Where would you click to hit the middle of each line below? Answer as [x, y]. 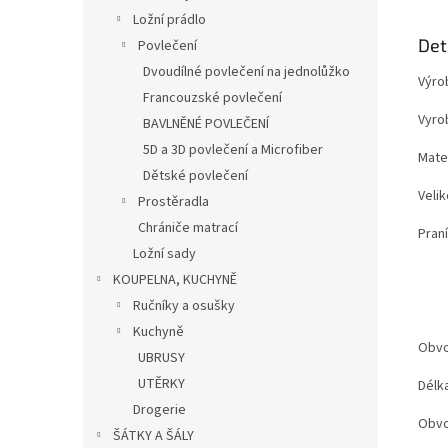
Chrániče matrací [188, 227]
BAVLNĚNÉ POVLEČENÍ [206, 123]
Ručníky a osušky [184, 305]
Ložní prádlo [169, 19]
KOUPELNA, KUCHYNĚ [175, 279]
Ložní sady [164, 253]
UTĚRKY [161, 383]
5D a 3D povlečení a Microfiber [233, 149]
